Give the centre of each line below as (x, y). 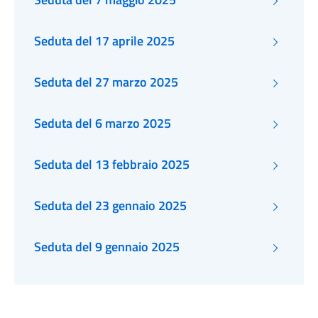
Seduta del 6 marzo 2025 (103, 123)
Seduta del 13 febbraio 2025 (112, 164)
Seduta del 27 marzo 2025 (106, 82)
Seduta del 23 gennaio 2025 (110, 205)
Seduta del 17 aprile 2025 (104, 41)
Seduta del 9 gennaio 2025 (107, 247)
